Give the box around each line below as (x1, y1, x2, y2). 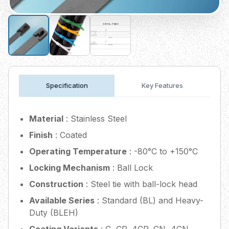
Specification (45, 81, 88, 90)
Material (29, 113, 63, 124)
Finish (29, 130, 53, 141)
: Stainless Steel (63, 113, 127, 124)
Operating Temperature (29, 146, 127, 157)
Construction (29, 179, 83, 190)
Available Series (29, 195, 95, 206)
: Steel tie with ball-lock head (83, 179, 197, 190)
